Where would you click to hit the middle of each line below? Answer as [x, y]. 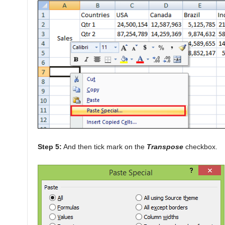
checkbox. [200, 146]
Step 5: [49, 146]
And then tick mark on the [104, 146]
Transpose [165, 146]
